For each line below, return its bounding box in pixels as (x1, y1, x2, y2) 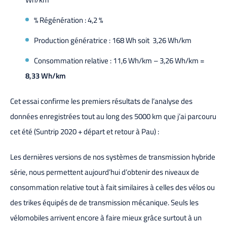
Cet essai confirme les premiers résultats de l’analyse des (10, 95, 193, 107)
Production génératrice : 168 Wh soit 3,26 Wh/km (34, 34, 192, 46)
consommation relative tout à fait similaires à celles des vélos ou (10, 181, 215, 193)
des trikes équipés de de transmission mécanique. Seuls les (10, 196, 199, 208)
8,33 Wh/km (25, 69, 66, 82)
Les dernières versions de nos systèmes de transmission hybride (10, 150, 215, 163)
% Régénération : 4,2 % (34, 14, 103, 26)
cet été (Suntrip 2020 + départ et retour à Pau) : (10, 125, 159, 137)
